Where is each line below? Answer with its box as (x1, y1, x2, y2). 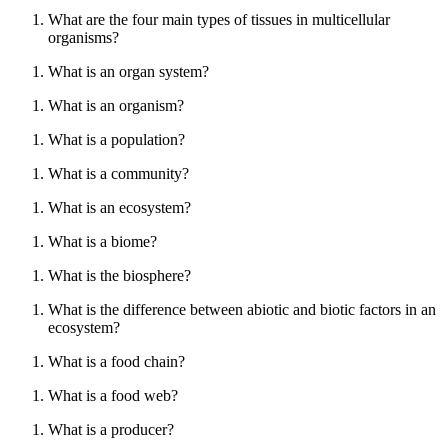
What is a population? (48, 130, 185, 148)
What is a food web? (48, 386, 178, 404)
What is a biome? (48, 232, 157, 250)
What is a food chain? (48, 352, 185, 370)
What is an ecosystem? (48, 198, 191, 216)
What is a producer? (48, 420, 174, 438)
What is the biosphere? (48, 266, 191, 284)
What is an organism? (48, 96, 184, 114)
